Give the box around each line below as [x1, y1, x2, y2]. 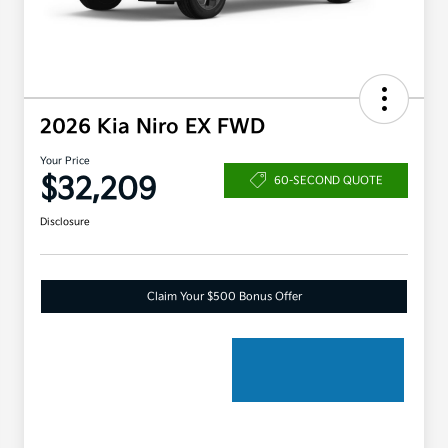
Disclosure [40, 216, 90, 229]
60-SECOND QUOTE [273, 173, 383, 187]
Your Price [40, 155, 90, 168]
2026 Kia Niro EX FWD [40, 115, 265, 140]
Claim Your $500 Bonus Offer [146, 290, 302, 304]
